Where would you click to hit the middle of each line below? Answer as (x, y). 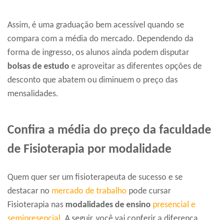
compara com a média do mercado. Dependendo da (100, 39)
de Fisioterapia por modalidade (89, 149)
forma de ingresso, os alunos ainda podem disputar (98, 53)
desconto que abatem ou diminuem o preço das (93, 80)
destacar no (29, 191)
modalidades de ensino (108, 205)
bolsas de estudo (38, 66)
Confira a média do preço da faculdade (109, 130)
